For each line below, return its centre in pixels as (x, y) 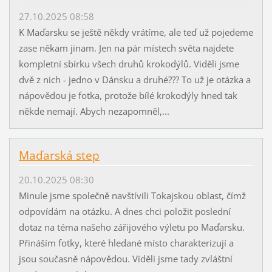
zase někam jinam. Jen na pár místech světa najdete (126, 48)
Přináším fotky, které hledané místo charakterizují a (126, 243)
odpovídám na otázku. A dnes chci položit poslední (124, 212)
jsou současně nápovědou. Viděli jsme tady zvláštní (125, 259)
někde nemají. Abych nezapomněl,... (94, 111)
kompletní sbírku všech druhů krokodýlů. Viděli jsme (129, 64)
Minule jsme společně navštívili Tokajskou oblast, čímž (132, 196)
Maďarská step (59, 156)
